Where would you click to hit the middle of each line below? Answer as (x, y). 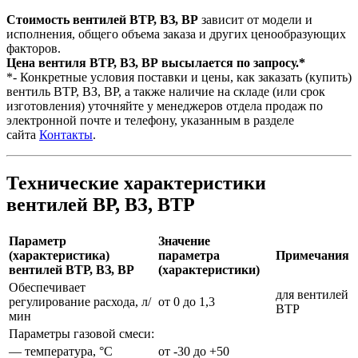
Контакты (66, 134)
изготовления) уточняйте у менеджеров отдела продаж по (165, 105)
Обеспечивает (47, 287)
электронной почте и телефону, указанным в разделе (150, 120)
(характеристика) (59, 255)
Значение (184, 241)
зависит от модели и (257, 19)
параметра (189, 255)
